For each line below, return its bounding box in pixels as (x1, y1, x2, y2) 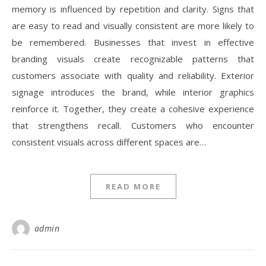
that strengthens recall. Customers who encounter (12, 119, 254, 131)
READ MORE (105, 181, 161, 192)
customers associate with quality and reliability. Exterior (12, 69, 254, 81)
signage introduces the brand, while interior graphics (12, 86, 254, 98)
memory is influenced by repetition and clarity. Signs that (12, 3, 254, 15)
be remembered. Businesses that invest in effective (12, 36, 254, 48)
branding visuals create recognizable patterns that (12, 53, 254, 65)
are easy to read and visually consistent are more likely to (12, 20, 254, 31)
